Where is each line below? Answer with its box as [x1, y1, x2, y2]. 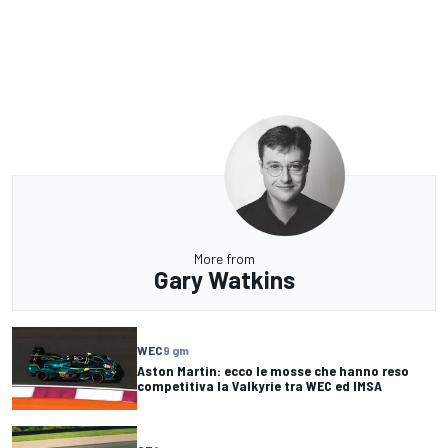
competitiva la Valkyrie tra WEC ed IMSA [137, 377, 382, 395]
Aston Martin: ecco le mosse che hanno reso [137, 362, 409, 380]
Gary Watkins [153, 264, 295, 294]
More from [193, 249, 255, 267]
